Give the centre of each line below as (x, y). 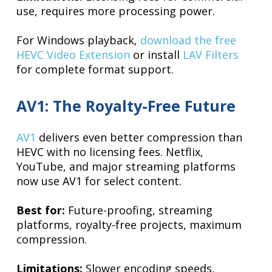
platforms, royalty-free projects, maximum (129, 225)
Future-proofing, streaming (139, 210)
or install (157, 55)
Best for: (41, 210)
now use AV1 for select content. (99, 181)
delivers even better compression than (139, 138)
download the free (189, 40)
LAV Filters (211, 55)
